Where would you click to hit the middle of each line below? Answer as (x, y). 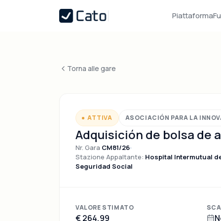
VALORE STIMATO (105, 207)
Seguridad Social (104, 166)
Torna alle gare (92, 68)
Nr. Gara (89, 147)
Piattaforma (193, 16)
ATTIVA (100, 118)
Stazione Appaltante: (110, 157)
